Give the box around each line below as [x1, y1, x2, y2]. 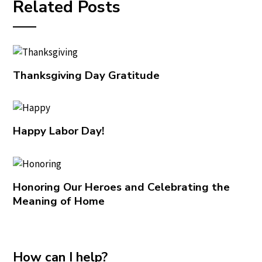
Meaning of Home [13, 193, 105, 209]
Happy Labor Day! [13, 123, 105, 139]
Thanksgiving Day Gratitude [13, 67, 160, 83]
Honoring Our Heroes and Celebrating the [13, 179, 230, 195]
